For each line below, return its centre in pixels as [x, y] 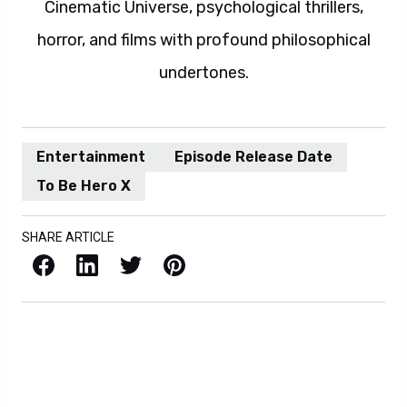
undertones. [203, 73]
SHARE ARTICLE [68, 237]
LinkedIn [81, 263]
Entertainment [91, 157]
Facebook [37, 263]
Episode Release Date [253, 157]
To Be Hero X [84, 186]
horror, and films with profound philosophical [203, 40]
